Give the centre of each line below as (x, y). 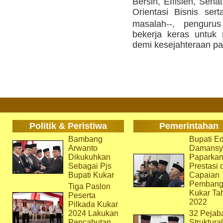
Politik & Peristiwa (68, 126)
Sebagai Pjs (90, 166)
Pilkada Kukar (93, 204)
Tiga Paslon (89, 186)
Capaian (204, 175)
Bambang (85, 139)
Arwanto (83, 148)
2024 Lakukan (93, 213)
